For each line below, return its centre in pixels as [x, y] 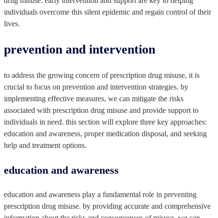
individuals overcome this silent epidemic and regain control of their [108, 12]
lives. [12, 23]
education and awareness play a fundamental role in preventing [100, 194]
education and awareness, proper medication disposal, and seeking [105, 133]
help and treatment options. [45, 145]
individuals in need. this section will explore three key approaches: [105, 122]
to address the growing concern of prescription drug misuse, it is [102, 75]
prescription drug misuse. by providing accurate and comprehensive [107, 206]
